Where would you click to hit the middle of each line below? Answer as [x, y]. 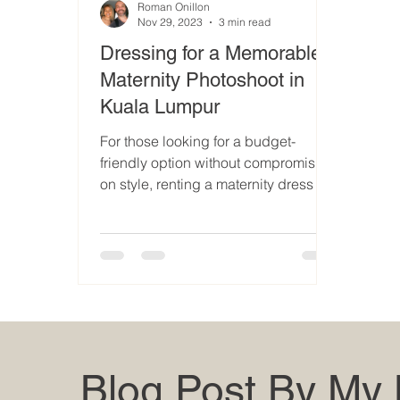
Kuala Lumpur [160, 107]
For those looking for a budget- [198, 142]
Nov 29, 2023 [171, 22]
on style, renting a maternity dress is [214, 184]
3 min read [245, 22]
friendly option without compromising [218, 163]
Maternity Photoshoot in [203, 80]
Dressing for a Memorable [211, 54]
